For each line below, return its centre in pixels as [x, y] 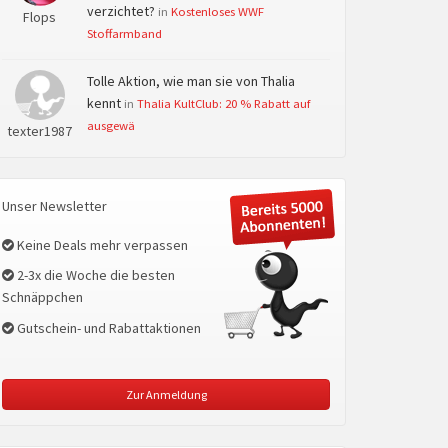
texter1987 [39, 130]
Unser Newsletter [54, 205]
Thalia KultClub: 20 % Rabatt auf [223, 102]
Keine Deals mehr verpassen [101, 244]
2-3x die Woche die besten [94, 275]
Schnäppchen [42, 297]
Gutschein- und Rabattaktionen [107, 327]
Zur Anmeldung [166, 394]
